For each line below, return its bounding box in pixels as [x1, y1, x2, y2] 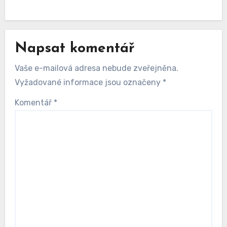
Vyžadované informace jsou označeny [14, 77, 163, 87]
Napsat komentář [14, 42, 134, 56]
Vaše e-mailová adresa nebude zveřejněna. [14, 63, 178, 73]
